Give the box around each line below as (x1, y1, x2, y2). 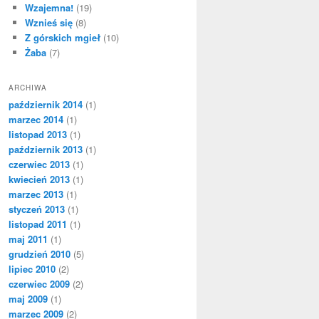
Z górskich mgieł (24, 30, 100, 44)
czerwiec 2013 (9, 157, 70, 172)
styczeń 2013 (9, 202, 65, 216)
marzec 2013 (9, 187, 63, 202)
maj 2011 (9, 232, 48, 246)
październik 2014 (9, 98, 83, 112)
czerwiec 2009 (9, 277, 70, 291)
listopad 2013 (9, 127, 67, 142)
